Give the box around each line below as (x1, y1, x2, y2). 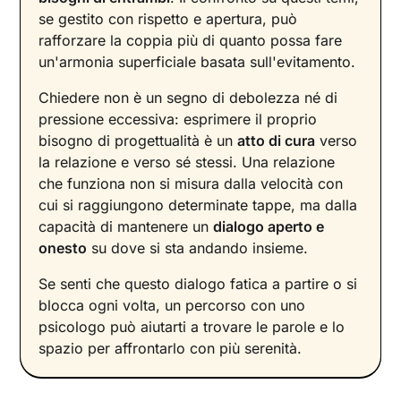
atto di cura (237, 132, 316, 150)
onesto (38, 239, 88, 258)
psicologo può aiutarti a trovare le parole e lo (38, 318, 346, 337)
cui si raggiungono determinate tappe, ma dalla (38, 196, 358, 215)
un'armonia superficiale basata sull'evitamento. (38, 53, 356, 72)
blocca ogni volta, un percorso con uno (38, 296, 306, 315)
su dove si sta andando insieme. (87, 239, 309, 258)
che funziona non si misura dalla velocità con (38, 175, 344, 193)
